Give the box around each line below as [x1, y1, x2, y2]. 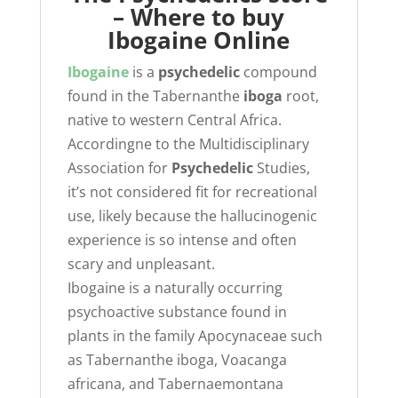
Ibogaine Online [107, 23, 291, 56]
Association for [67, 157, 171, 178]
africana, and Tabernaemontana [67, 373, 283, 394]
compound [239, 61, 317, 82]
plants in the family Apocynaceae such [67, 325, 322, 346]
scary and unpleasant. [67, 253, 215, 274]
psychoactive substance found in [67, 301, 287, 322]
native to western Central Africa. [67, 109, 282, 130]
